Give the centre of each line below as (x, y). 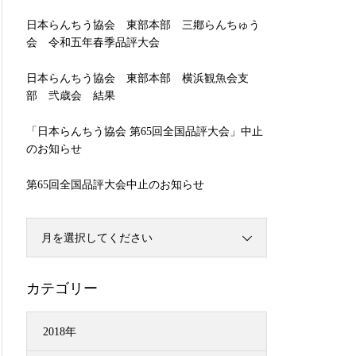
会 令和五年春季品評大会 (93, 43)
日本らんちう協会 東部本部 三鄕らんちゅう (143, 25)
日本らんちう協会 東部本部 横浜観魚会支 (137, 78)
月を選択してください (97, 238)
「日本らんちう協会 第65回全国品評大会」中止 (145, 132)
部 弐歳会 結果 (71, 96)
